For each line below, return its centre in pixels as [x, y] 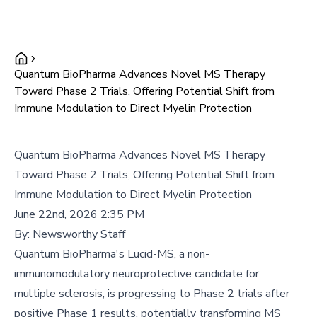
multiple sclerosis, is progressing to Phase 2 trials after [152, 294]
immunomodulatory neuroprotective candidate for [137, 274]
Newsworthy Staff [79, 234]
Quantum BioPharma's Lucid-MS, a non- [112, 254]
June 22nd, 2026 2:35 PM [79, 214]
